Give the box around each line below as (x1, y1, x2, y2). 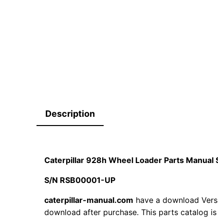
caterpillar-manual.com (44, 195, 134, 205)
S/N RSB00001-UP (44, 175, 118, 185)
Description (45, 109, 95, 119)
